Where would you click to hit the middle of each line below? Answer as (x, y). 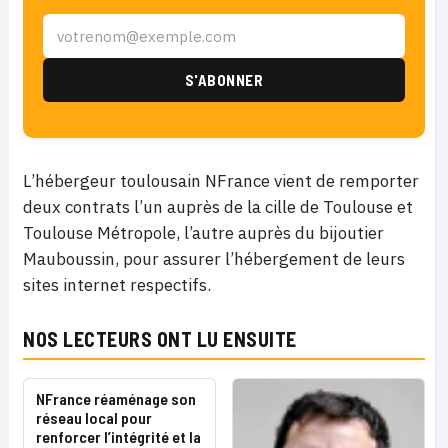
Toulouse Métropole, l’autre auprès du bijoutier (203, 233)
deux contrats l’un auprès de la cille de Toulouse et (218, 207)
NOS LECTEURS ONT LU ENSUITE (160, 339)
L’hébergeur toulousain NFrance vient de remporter (221, 181)
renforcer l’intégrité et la (118, 436)
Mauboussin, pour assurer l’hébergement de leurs (214, 259)
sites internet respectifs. (117, 285)
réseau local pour (94, 417)
